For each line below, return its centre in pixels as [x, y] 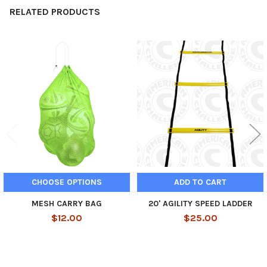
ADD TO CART [200, 182]
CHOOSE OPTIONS [67, 182]
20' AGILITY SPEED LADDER [200, 203]
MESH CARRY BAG [67, 203]
